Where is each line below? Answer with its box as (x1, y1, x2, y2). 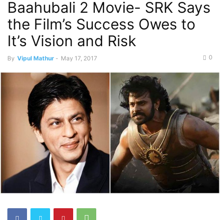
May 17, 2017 (61, 55, 97, 62)
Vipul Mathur (17, 55, 54, 62)
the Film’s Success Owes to (7, 15, 195, 33)
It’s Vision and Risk (7, 32, 136, 50)
